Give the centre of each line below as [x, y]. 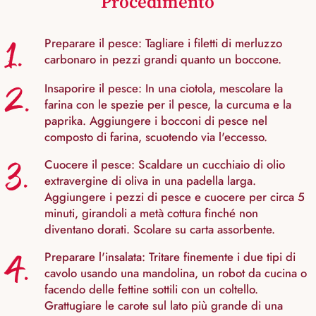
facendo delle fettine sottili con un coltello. [151, 290]
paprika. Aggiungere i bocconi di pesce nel [156, 121]
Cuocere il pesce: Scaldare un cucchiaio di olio [165, 165]
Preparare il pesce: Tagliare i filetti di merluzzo [163, 43]
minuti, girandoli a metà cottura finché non [151, 213]
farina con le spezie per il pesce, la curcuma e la [168, 105]
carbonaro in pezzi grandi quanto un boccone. [163, 60]
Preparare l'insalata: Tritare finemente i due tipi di [170, 257]
